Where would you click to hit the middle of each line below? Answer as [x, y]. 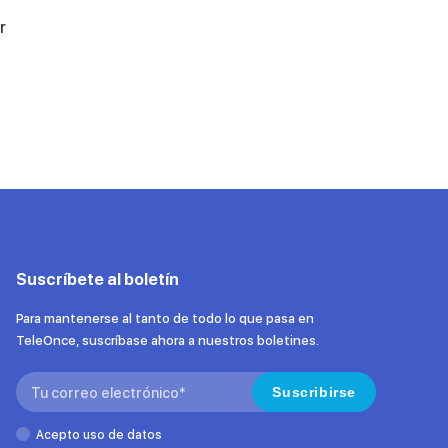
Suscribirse [314, 391]
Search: [43, 382]
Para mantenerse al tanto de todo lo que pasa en [165, 318]
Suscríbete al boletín [97, 279]
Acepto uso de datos [99, 435]
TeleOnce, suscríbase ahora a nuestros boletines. [167, 340]
